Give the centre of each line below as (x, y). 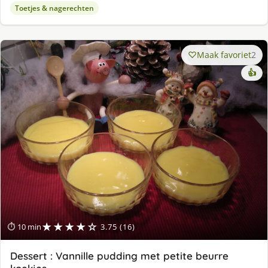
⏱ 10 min (25, 227)
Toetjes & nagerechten (54, 8)
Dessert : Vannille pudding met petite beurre (119, 256)
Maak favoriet (224, 54)
